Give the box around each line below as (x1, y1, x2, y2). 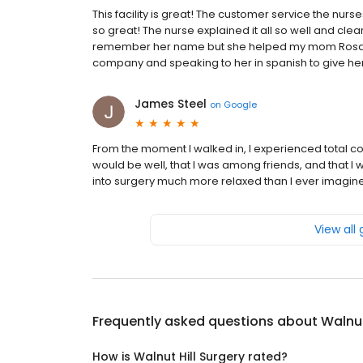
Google (224, 97, 257, 111)
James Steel (135, 96, 207, 112)
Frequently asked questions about (92, 312, 321, 331)
